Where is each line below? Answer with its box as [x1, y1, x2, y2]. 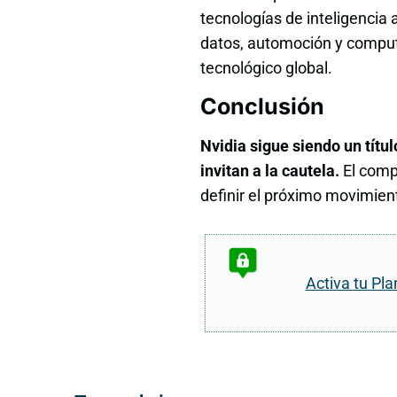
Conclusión [200, 93, 324, 121]
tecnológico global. [200, 58, 332, 77]
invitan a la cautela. [200, 161, 339, 181]
